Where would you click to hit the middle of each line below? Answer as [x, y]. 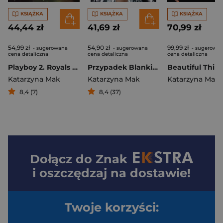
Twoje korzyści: [111, 207]
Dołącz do [63, 159]
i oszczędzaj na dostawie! [111, 173]
